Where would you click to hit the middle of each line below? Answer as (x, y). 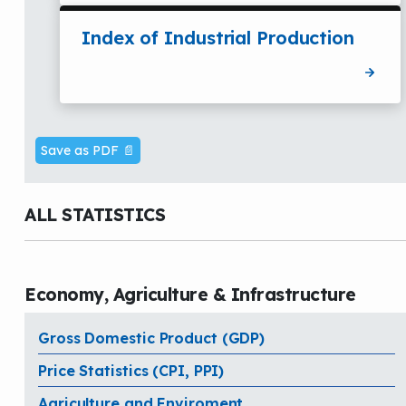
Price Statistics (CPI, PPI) (131, 370)
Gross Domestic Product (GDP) (152, 338)
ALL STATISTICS (95, 214)
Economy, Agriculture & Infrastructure (190, 294)
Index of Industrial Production (218, 37)
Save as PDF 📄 (88, 150)
